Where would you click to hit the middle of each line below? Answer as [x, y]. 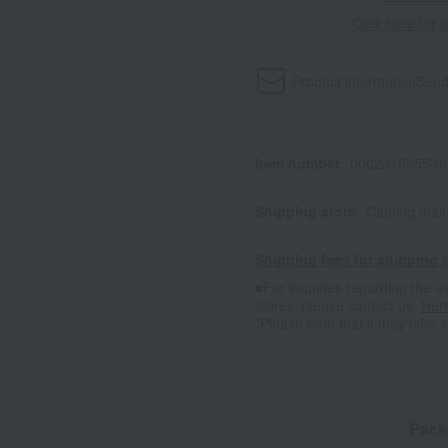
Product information [354, 81]
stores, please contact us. [338, 305]
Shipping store [305, 211]
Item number [297, 163]
